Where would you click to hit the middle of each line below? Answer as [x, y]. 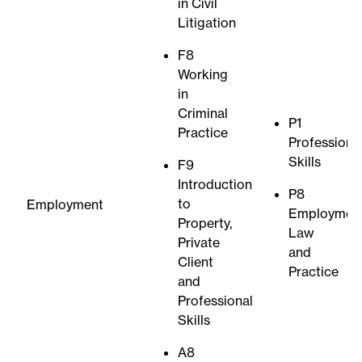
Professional [215, 301]
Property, [204, 223]
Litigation [206, 23]
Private [198, 243]
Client [195, 262]
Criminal [202, 114]
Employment [65, 205]
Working [202, 75]
